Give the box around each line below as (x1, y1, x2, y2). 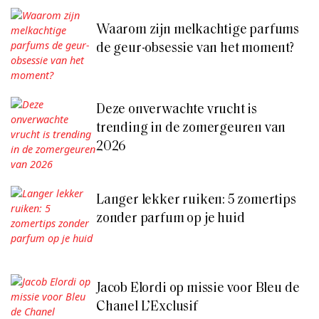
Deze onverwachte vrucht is (96, 103, 258, 117)
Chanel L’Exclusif (96, 300, 198, 315)
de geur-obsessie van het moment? (96, 41, 294, 56)
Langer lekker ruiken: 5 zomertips (96, 194, 296, 208)
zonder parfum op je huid (96, 212, 245, 226)
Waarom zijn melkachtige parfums (96, 23, 300, 37)
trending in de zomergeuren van (96, 121, 286, 135)
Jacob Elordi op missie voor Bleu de (96, 282, 300, 296)
